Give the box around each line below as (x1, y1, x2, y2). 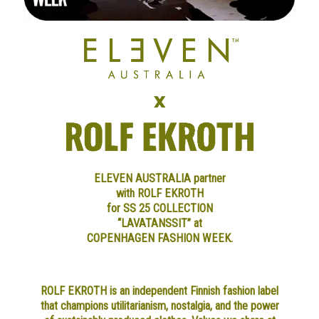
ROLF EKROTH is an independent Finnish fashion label (41, 284, 278, 298)
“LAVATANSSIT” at (117, 216, 202, 230)
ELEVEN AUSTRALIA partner (93, 171, 226, 185)
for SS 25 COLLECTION (106, 201, 213, 215)
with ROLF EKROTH (115, 186, 204, 200)
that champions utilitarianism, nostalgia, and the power (40, 299, 279, 313)
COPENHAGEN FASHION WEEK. (86, 231, 233, 245)
